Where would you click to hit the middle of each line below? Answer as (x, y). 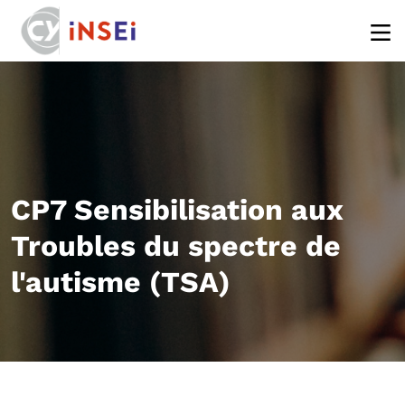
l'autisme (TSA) (121, 282)
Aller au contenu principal (292, 11)
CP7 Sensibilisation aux (177, 210)
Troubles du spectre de (176, 246)
